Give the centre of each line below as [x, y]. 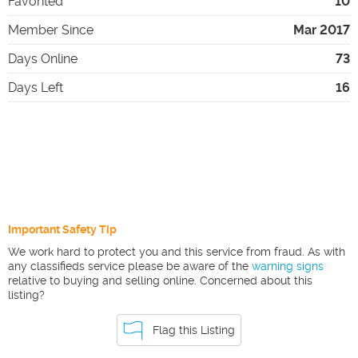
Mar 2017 [322, 30]
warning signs [288, 266]
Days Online [43, 59]
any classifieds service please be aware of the [128, 266]
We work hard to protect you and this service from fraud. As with [177, 252]
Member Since [51, 30]
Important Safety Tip [62, 229]
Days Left [36, 88]
